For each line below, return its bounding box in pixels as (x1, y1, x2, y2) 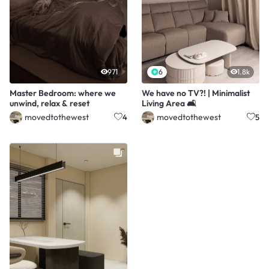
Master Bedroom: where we (10, 88, 116, 99)
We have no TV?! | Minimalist (142, 88, 250, 99)
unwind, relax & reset (10, 98, 89, 109)
